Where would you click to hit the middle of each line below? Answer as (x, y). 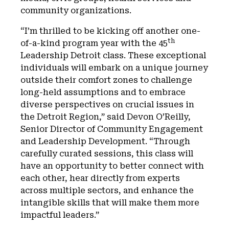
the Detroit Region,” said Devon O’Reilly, (106, 117)
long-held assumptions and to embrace (103, 92)
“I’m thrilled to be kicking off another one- (110, 31)
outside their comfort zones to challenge (106, 80)
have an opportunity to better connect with (112, 166)
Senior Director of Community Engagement (112, 129)
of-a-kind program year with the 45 (94, 43)
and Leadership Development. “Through (105, 141)
